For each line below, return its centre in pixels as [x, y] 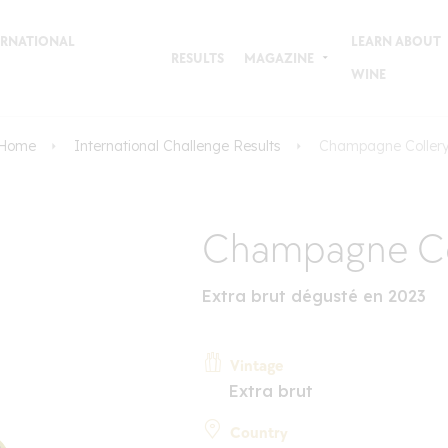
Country [258, 433]
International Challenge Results [177, 146]
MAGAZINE [278, 58]
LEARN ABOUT [395, 41]
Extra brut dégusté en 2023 [313, 295]
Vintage [256, 366]
